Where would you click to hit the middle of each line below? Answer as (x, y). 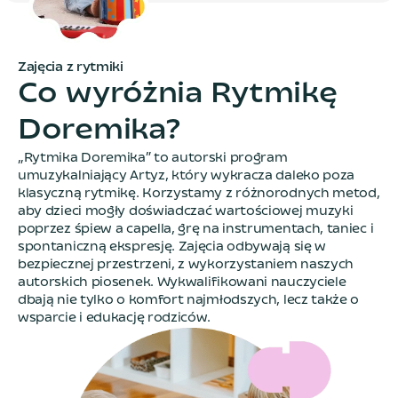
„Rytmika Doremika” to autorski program (153, 158)
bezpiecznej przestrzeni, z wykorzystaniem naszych (186, 265)
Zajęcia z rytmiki (71, 68)
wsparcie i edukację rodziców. (115, 318)
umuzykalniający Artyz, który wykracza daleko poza (187, 176)
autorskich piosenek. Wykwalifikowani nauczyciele (182, 283)
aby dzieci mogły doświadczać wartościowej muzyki (186, 211)
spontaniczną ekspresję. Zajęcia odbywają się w (172, 247)
